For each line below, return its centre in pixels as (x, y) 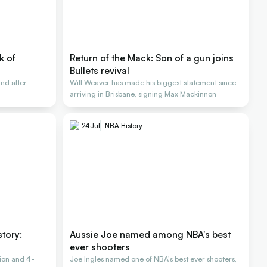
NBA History (124, 126)
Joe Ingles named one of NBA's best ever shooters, (153, 259)
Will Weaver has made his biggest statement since (153, 83)
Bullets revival (100, 71)
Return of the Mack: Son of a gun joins (152, 58)
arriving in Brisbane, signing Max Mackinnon (143, 94)
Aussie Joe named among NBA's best (150, 235)
